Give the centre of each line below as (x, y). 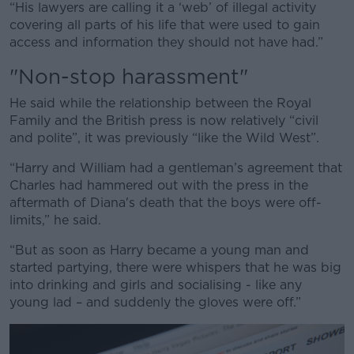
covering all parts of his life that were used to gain (165, 25)
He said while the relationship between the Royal (160, 103)
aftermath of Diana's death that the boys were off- (166, 203)
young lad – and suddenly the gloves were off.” (155, 302)
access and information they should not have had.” (166, 42)
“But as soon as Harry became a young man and (159, 250)
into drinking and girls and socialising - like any (156, 285)
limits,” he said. (57, 220)
